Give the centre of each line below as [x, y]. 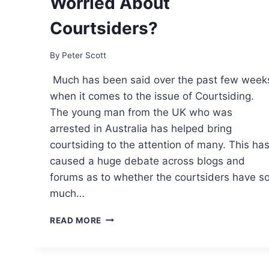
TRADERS [122, 242]
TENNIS [117, 230]
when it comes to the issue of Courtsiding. [152, 96]
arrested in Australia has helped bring [141, 128]
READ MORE [76, 220]
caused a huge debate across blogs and [147, 161]
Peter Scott [84, 55]
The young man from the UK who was [141, 112]
